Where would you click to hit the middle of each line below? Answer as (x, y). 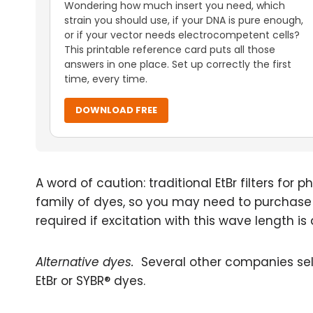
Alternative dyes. (85, 262)
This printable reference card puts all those (170, 50)
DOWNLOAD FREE (116, 110)
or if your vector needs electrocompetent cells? (182, 35)
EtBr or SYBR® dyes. (90, 281)
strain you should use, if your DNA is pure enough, (184, 20)
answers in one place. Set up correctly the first (178, 64)
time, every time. (106, 79)
